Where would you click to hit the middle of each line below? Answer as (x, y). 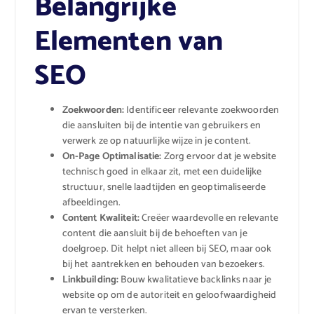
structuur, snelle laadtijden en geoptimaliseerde (164, 188)
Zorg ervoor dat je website (219, 157)
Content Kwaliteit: (101, 219)
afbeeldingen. (91, 203)
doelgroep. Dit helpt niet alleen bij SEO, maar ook (167, 250)
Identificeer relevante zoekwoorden (202, 111)
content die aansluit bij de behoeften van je (155, 234)
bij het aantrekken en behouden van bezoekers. (163, 265)
